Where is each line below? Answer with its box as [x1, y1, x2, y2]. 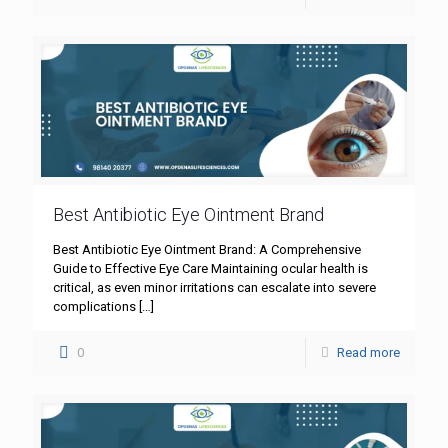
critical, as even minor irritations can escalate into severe [53, 279, 376, 295]
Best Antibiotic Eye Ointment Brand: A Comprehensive [53, 241, 361, 257]
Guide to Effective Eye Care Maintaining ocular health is [53, 260, 368, 276]
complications [53, 298, 136, 314]
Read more [337, 344, 400, 360]
